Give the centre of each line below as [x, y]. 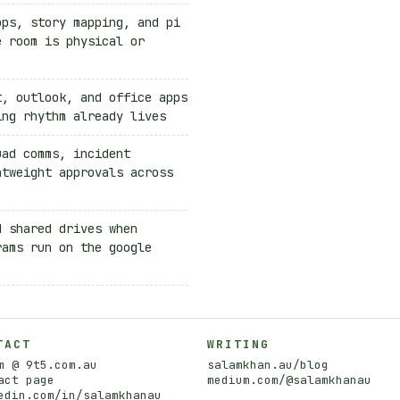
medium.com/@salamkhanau [289, 379]
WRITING [238, 344]
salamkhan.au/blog [268, 364]
